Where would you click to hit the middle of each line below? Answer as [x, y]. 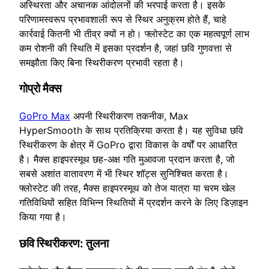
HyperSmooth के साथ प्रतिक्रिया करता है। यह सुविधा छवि [131, 131]
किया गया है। [43, 217]
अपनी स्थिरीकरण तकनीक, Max [129, 116]
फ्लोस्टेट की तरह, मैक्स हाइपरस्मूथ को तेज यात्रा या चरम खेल [127, 188]
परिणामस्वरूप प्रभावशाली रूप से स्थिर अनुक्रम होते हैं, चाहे [123, 19]
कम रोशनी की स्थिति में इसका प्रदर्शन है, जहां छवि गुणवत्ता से [125, 48]
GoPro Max [45, 116]
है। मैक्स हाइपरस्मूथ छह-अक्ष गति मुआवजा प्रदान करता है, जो [127, 159]
